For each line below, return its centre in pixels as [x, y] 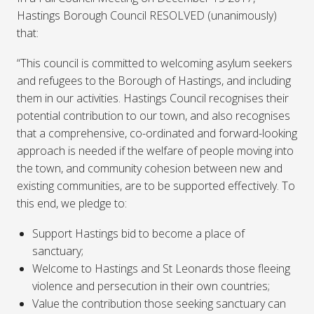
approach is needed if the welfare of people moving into [155, 151]
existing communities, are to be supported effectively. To [156, 186]
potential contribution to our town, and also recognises [153, 116]
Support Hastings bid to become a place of [139, 234]
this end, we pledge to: [72, 204]
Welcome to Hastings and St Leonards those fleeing [162, 269]
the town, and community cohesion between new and [150, 169]
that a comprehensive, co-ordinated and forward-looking [157, 134]
